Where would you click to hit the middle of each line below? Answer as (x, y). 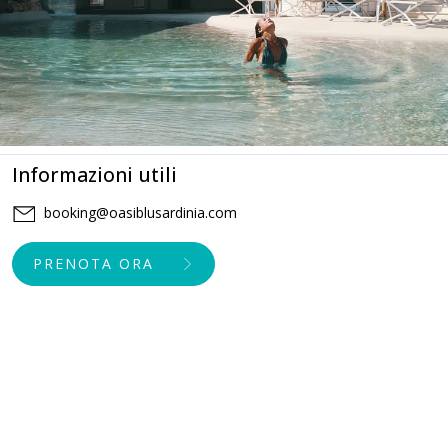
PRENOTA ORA (93, 263)
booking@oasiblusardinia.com (140, 212)
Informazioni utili (94, 174)
